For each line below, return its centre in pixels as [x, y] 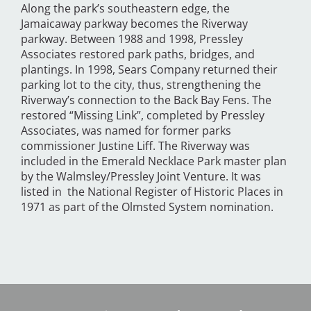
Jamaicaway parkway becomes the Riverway [134, 24]
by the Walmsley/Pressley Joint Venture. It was [141, 177]
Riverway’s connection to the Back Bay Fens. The [146, 100]
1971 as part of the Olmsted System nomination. [147, 207]
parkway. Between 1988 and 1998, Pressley [132, 39]
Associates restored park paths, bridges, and [138, 54]
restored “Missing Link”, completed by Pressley [143, 116]
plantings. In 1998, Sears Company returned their [149, 70]
